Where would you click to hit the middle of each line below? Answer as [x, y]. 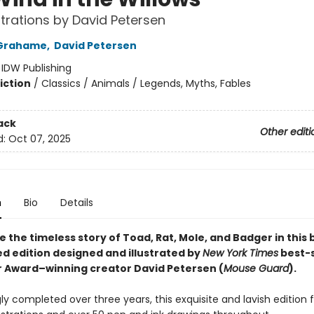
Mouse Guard [256, 269]
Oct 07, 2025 [39, 138]
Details [76, 203]
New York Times [240, 253]
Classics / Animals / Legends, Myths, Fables [146, 84]
